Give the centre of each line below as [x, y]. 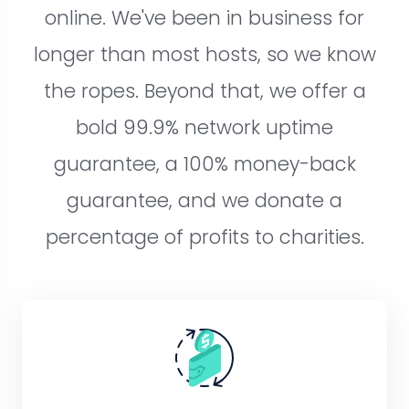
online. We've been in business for [204, 18]
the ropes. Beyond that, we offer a [204, 91]
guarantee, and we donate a [204, 201]
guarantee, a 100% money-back [204, 164]
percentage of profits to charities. [204, 237]
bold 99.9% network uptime [204, 128]
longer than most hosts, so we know [204, 55]
